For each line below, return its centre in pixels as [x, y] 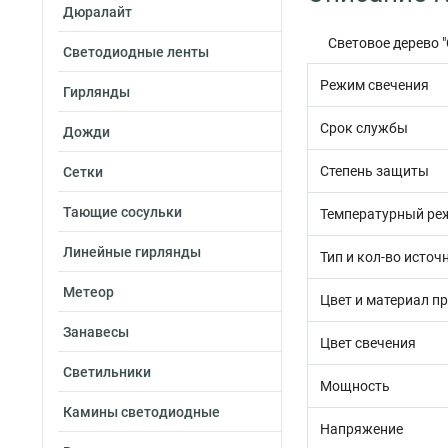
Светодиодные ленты [136, 52]
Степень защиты [374, 171]
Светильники [107, 372]
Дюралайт [97, 12]
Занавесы [96, 332]
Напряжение [361, 429]
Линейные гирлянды [132, 252]
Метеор [88, 292]
